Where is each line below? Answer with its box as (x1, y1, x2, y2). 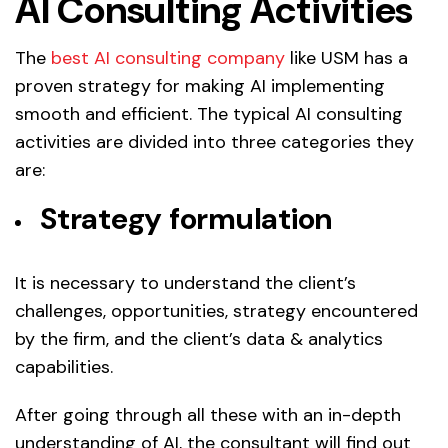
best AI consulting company (51, 45, 285, 70)
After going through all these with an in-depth (15, 402, 401, 427)
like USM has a (285, 45, 408, 70)
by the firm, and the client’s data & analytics (15, 326, 383, 351)
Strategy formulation (40, 198, 332, 238)
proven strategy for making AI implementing (15, 73, 385, 98)
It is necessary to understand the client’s (15, 270, 356, 295)
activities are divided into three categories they (15, 129, 414, 154)
